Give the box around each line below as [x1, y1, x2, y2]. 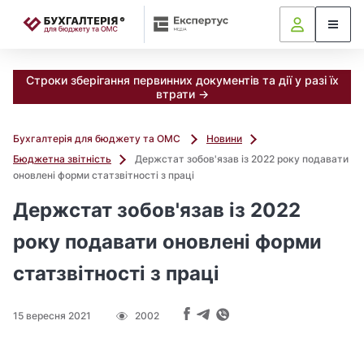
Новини [206, 132, 242, 145]
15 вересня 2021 [13, 310, 91, 322]
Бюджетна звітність [13, 153, 111, 165]
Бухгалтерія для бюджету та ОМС [13, 132, 183, 145]
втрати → [155, 87, 209, 101]
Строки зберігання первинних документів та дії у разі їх [25, 73, 339, 87]
